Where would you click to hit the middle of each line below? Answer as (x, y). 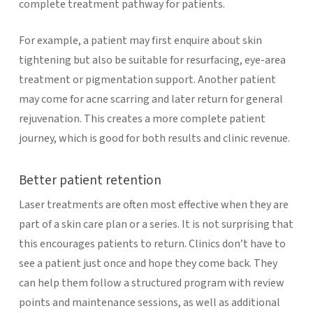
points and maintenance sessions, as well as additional (149, 302)
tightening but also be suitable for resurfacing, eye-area (152, 60)
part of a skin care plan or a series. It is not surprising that (156, 224)
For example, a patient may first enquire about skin (140, 40)
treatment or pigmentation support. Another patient (147, 79)
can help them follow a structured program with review (151, 283)
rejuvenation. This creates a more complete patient (142, 118)
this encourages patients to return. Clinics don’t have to (152, 243)
